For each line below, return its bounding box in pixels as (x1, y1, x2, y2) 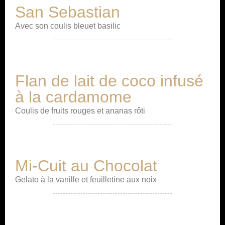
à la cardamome (15, 88, 132, 106)
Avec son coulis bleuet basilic (15, 22, 121, 30)
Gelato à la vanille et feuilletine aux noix (15, 175, 157, 184)
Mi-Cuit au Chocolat (15, 157, 157, 175)
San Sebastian (15, 3, 120, 21)
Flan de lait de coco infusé (15, 72, 203, 90)
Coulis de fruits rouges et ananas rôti (15, 106, 145, 115)
